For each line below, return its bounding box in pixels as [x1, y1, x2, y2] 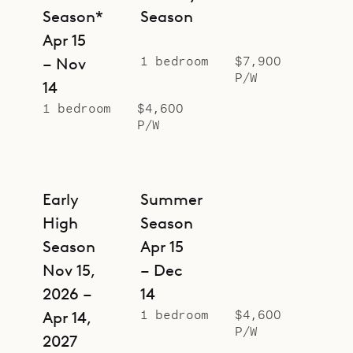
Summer [140, 190, 203, 210]
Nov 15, [43, 261, 95, 281]
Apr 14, [43, 308, 91, 328]
